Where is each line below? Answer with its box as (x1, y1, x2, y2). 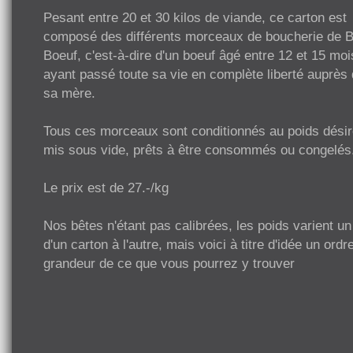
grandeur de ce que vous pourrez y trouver (43, 255, 295, 271)
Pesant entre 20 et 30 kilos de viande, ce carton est (43, 9, 347, 25)
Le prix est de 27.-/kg (43, 180, 169, 195)
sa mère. (43, 85, 95, 101)
